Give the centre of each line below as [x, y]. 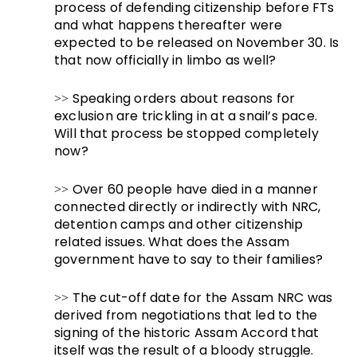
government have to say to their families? [189, 260]
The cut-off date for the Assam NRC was [202, 298]
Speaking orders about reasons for [184, 99]
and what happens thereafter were [169, 25]
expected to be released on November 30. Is [197, 43]
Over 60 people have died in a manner [195, 190]
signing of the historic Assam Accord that [187, 333]
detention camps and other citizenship [179, 225]
